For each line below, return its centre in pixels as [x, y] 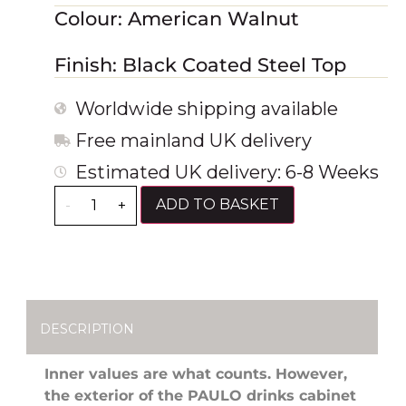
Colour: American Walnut [177, 18]
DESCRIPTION [87, 329]
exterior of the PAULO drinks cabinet [215, 395]
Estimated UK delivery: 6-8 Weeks [227, 172]
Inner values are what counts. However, [196, 373]
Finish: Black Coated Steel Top [200, 65]
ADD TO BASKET [217, 204]
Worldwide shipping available [206, 108]
